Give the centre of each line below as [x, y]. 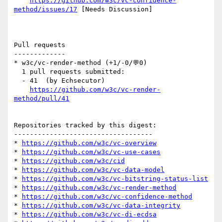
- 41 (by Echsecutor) [18, 81]
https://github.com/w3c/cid [73, 161]
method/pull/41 [42, 99]
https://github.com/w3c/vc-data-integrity [101, 206]
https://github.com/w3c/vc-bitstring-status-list [115, 179]
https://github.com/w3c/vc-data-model [93, 170]
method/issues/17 [46, 9]
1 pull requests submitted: [18, 72]
